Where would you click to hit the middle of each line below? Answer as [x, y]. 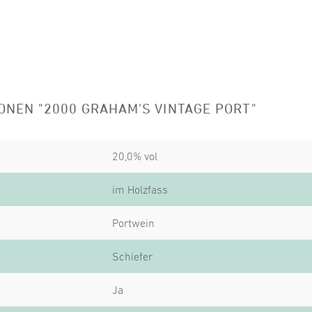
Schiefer [132, 257]
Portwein [133, 223]
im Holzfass [140, 190]
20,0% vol [135, 156]
